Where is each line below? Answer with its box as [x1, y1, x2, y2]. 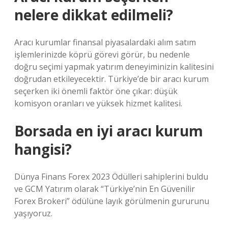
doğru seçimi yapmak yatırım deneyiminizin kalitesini [14, 61, 214, 72]
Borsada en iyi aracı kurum [14, 121, 203, 140]
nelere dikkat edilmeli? [14, 5, 173, 24]
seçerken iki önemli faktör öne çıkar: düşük [14, 85, 178, 97]
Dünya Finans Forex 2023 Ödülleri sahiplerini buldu [14, 171, 208, 182]
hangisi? [14, 139, 72, 159]
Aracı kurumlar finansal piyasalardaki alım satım [14, 37, 196, 48]
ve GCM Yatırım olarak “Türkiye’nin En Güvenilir [14, 183, 195, 194]
